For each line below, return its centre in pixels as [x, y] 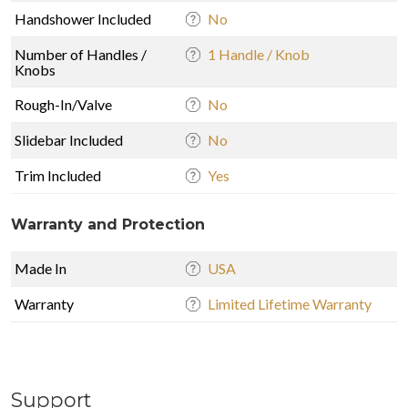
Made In [41, 268]
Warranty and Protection [108, 224]
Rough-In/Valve [63, 104]
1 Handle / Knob [259, 54]
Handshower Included [83, 18]
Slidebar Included [69, 139]
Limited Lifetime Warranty [290, 303]
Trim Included [58, 175]
